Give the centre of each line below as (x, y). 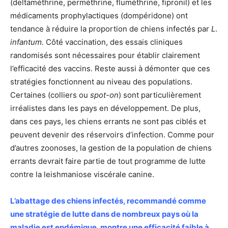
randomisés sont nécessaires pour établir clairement (105, 55)
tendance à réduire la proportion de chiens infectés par (111, 28)
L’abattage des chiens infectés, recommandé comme (108, 201)
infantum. (28, 42)
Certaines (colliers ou (50, 95)
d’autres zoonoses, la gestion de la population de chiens (111, 148)
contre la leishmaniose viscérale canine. (82, 174)
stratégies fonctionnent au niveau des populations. (101, 81)
